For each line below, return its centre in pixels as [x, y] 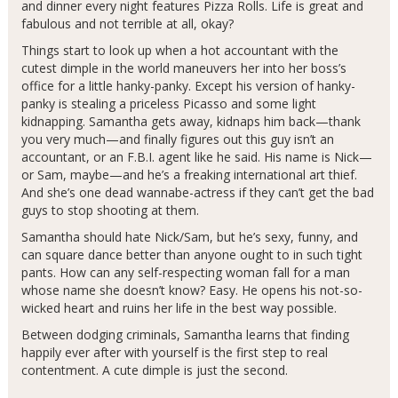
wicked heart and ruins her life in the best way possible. [179, 308]
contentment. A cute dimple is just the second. [154, 370]
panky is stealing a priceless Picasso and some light [168, 104]
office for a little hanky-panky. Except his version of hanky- [188, 86]
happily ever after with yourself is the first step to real [174, 353]
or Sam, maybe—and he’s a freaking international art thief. [189, 175]
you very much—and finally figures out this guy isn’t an [177, 139]
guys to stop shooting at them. [110, 211]
